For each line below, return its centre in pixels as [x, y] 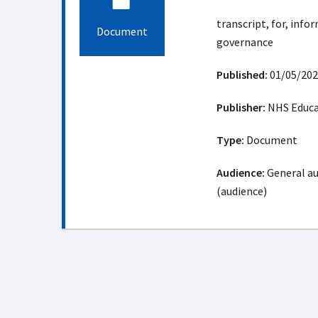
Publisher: [241, 107]
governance [245, 42]
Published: [242, 75]
